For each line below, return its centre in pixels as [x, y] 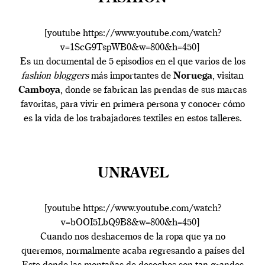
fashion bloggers [55, 77]
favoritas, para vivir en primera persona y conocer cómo [132, 105]
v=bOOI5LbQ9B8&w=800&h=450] [132, 223]
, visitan [228, 77]
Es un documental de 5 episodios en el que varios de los [132, 62]
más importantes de [131, 77]
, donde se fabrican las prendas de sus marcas [153, 91]
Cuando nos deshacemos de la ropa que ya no [132, 237]
